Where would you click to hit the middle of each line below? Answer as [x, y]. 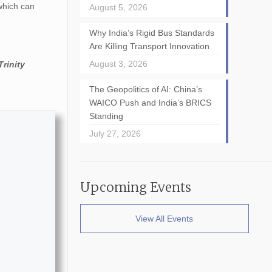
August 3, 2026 [118, 64]
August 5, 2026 [118, 7]
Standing [106, 116]
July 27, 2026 [115, 134]
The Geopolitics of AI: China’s [145, 89]
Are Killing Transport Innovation [149, 46]
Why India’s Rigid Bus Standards [151, 33]
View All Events [165, 219]
